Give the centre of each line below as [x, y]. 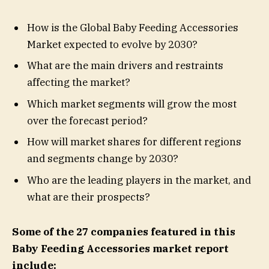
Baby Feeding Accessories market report [120, 249]
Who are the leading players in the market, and [139, 180]
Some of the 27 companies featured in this [124, 232]
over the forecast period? [87, 120]
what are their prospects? [89, 197]
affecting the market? [79, 83]
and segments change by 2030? [103, 159]
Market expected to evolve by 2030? [112, 44]
